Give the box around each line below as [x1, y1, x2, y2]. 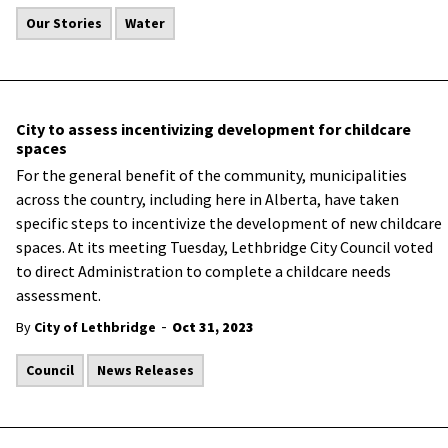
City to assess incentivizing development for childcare [16, 119, 411, 139]
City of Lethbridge [34, 318, 156, 336]
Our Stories [26, 14, 102, 32]
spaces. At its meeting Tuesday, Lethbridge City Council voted [16, 237, 433, 257]
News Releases [97, 361, 194, 379]
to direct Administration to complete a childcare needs [16, 261, 391, 281]
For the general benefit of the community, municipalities [16, 165, 407, 185]
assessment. [16, 285, 101, 305]
